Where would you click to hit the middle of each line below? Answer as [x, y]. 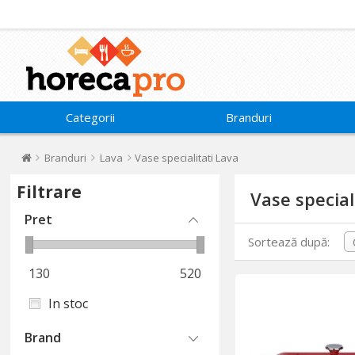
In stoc [69, 303]
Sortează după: [289, 242]
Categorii [91, 117]
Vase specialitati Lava [187, 158]
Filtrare [50, 192]
